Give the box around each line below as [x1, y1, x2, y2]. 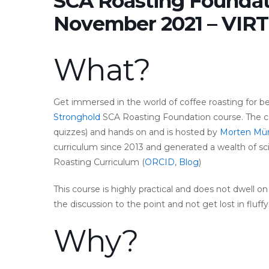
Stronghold [53, 112, 100, 123]
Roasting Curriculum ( [53, 157, 145, 168]
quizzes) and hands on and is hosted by [53, 127, 220, 138]
